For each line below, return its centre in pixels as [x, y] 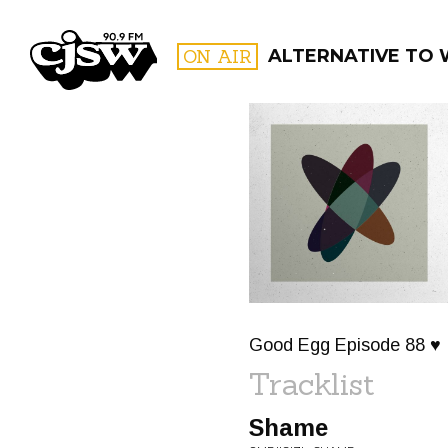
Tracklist [312, 384]
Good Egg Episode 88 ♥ [345, 345]
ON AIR [217, 56]
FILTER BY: [350, 174]
